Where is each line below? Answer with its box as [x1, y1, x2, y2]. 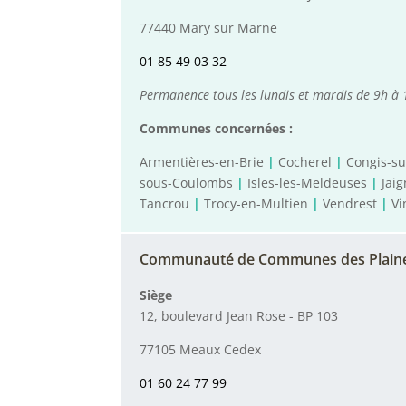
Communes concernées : [140, 120, 294, 138]
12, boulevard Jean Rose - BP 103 [140, 307, 339, 325]
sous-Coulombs [140, 174, 234, 192]
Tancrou [140, 195, 190, 213]
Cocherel [278, 153, 333, 171]
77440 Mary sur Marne [140, 19, 278, 37]
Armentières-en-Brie [140, 153, 265, 171]
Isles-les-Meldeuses [247, 174, 368, 192]
